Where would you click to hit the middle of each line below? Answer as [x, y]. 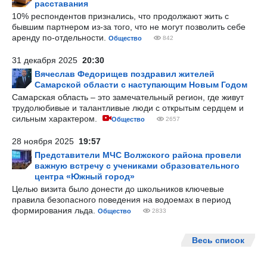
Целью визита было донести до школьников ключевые [118, 189]
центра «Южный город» [85, 176]
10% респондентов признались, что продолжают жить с [120, 16]
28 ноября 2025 [45, 141]
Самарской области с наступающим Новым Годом [141, 85]
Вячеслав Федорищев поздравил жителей [125, 74]
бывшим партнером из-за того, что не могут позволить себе [129, 27]
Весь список [218, 240]
